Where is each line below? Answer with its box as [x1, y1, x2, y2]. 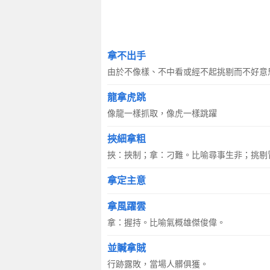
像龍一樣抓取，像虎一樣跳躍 [107, 108, 217, 118]
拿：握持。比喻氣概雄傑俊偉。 [107, 218, 225, 227]
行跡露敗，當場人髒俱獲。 [107, 259, 209, 269]
